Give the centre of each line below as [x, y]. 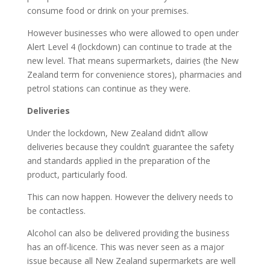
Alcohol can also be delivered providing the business [128, 233]
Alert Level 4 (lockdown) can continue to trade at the [129, 47]
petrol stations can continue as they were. [108, 89]
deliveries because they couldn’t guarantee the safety [130, 147]
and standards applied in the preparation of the [118, 161]
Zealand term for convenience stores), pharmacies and [134, 75]
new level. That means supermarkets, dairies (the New [133, 61]
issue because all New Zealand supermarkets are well [131, 261]
